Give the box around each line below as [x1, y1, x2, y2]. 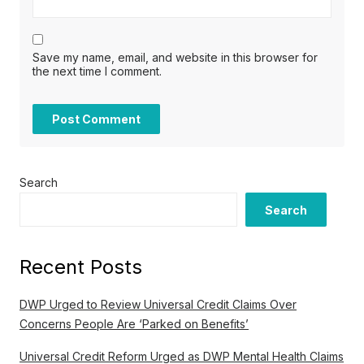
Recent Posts [19, 255, 142, 279]
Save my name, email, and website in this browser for [32, 50, 318, 65]
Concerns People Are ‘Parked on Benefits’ [19, 317, 249, 331]
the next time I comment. [32, 64, 162, 79]
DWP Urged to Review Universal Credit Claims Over [19, 297, 297, 312]
